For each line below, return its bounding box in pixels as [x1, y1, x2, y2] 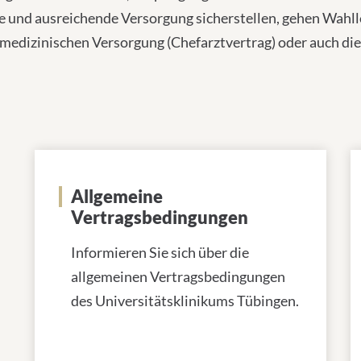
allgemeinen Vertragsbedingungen [71, 268, 285, 285]
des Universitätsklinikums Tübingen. [71, 292, 299, 309]
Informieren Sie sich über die [71, 243, 249, 261]
